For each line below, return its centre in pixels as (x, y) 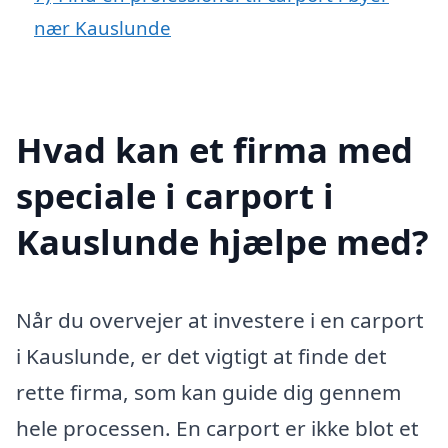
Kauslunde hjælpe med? (222, 241)
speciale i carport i (175, 195)
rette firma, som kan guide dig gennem (208, 391)
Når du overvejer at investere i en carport (220, 319)
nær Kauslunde (102, 28)
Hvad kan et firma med (214, 149)
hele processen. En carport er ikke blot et (217, 427)
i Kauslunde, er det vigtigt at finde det (201, 355)
